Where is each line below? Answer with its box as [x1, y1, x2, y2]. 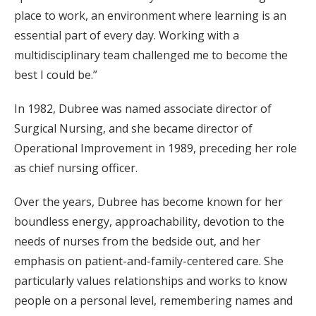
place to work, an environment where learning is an [14, 8, 286, 23]
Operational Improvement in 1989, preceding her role [14, 140, 297, 156]
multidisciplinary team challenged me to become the [14, 47, 288, 63]
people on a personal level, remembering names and [14, 293, 293, 308]
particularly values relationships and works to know [14, 273, 287, 288]
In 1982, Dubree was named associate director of [14, 101, 272, 116]
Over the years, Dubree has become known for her [14, 194, 283, 209]
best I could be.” [14, 67, 97, 83]
